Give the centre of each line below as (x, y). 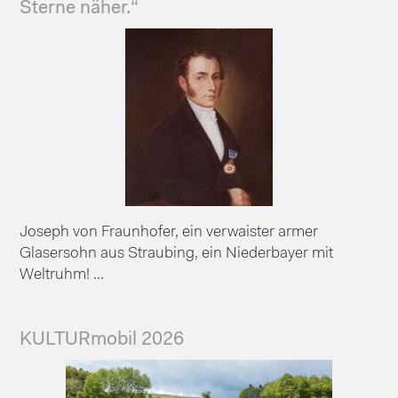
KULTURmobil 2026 (102, 339)
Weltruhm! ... (62, 275)
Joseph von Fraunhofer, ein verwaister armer (169, 232)
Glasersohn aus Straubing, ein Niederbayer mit (177, 254)
